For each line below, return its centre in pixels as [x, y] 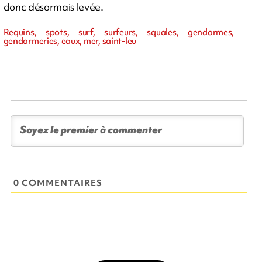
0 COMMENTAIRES [58, 183]
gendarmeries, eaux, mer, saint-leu [70, 41]
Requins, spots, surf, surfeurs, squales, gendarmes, [119, 32]
